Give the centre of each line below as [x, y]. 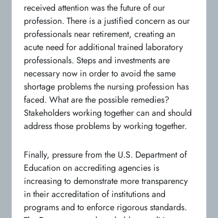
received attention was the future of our [94, 8]
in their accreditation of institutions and [95, 194]
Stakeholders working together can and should [108, 113]
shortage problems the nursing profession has [106, 86]
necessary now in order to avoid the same [100, 73]
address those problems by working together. [105, 126]
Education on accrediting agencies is [91, 168]
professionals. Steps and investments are [97, 60]
